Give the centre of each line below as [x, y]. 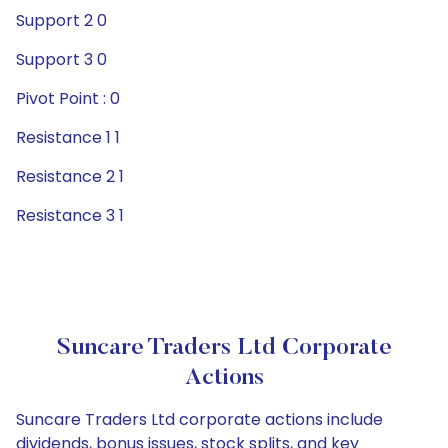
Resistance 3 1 [70, 215]
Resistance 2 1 [70, 176]
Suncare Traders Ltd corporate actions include [199, 419]
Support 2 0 [61, 20]
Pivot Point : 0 [68, 98]
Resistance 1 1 [68, 137]
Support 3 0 [61, 59]
